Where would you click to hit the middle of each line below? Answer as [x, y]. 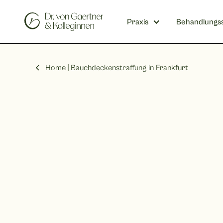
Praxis [137, 22]
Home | [57, 68]
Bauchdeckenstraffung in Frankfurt [130, 68]
